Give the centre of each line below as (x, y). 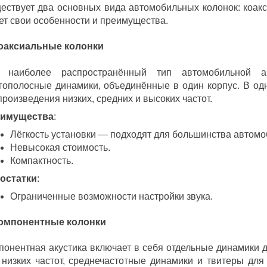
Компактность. (41, 160)
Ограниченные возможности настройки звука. (111, 196)
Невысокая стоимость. (60, 147)
